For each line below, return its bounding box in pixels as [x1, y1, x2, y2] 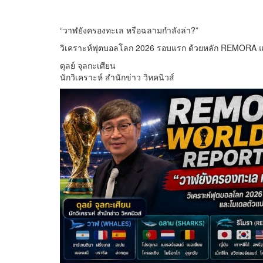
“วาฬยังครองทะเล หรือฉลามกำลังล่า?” [60, 24, 198, 36]
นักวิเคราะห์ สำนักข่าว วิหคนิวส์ [60, 71, 174, 83]
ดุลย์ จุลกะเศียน [60, 59, 116, 72]
